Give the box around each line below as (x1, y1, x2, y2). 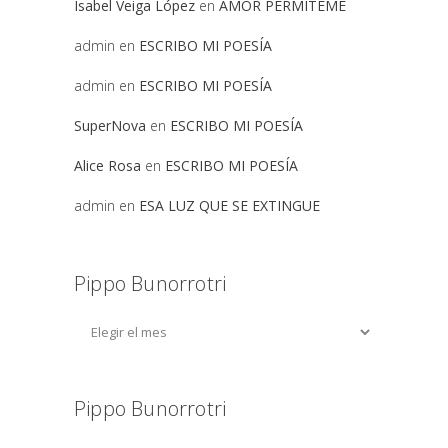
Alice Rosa (74, 155, 141, 175)
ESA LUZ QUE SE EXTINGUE (139, 195, 320, 215)
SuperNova (74, 115, 146, 135)
